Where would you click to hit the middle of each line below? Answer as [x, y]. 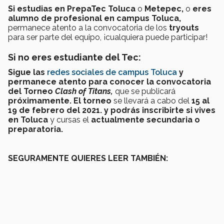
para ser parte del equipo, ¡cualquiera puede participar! [108, 37]
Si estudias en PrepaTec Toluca [73, 8]
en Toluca [28, 119]
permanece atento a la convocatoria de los [87, 27]
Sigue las [27, 72]
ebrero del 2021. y [73, 110]
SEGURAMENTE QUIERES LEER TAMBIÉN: [88, 158]
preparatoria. [35, 129]
